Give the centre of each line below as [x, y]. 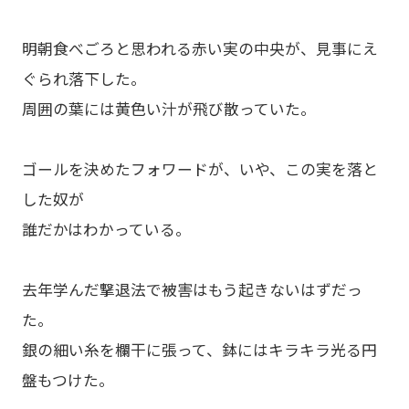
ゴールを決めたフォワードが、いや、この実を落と [199, 168]
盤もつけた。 [68, 379]
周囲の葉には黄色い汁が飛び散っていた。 [168, 108]
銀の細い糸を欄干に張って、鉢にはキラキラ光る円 [199, 349]
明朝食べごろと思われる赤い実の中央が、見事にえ [199, 48]
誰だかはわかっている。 [106, 229]
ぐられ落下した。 [84, 78]
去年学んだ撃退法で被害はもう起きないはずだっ [192, 289]
